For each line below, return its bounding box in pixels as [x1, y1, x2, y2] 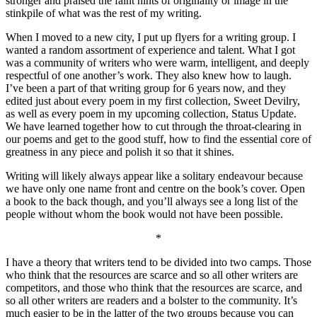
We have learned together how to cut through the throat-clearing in [6, 120, 301, 133]
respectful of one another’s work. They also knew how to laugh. [6, 69, 292, 82]
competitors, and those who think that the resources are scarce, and [6, 282, 302, 294]
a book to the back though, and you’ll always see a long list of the [6, 195, 298, 208]
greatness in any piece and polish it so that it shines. [6, 146, 234, 158]
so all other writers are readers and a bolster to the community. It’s [6, 294, 297, 307]
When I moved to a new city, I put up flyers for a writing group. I [6, 31, 296, 44]
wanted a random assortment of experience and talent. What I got [6, 44, 295, 57]
